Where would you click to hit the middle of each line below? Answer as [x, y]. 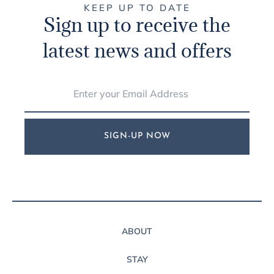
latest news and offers [137, 50]
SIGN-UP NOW [137, 136]
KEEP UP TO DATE [137, 7]
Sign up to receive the [137, 24]
